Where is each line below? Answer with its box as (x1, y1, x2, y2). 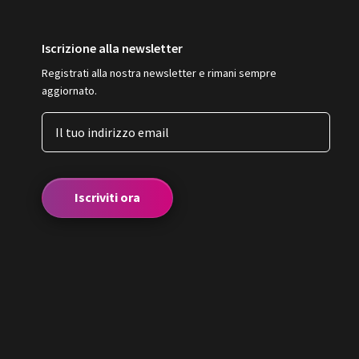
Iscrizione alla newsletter (41, 40, 183, 56)
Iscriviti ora (74, 189, 140, 205)
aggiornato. (41, 83, 97, 98)
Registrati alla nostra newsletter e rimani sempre (41, 66, 276, 80)
